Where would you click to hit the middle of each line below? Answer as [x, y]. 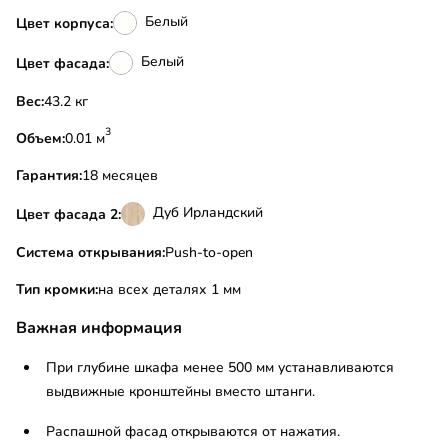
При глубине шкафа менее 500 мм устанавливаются [220, 368]
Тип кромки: [57, 290]
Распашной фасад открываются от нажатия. [193, 432]
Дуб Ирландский [208, 213]
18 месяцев [120, 176]
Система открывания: [90, 253]
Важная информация [99, 328]
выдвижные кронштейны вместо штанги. [180, 392]
